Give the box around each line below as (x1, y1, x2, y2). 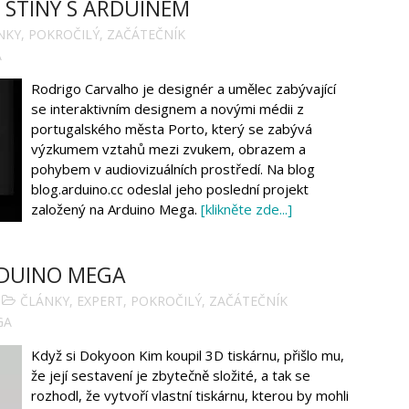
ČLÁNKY (20, 291, 69, 309)
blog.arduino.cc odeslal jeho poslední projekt (31, 180, 309, 199)
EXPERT (77, 291, 123, 309)
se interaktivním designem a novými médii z (31, 100, 308, 119)
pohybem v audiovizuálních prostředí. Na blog (31, 160, 315, 179)
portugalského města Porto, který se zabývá (31, 120, 312, 139)
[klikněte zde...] (201, 200, 292, 219)
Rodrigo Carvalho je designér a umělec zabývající (31, 79, 336, 99)
